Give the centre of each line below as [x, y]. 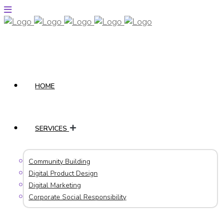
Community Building [59, 162]
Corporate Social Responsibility [77, 197]
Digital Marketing [55, 185]
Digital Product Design [63, 173]
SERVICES [52, 129]
